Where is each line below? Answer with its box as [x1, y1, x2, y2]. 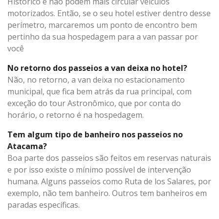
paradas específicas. [7, 199, 80, 210]
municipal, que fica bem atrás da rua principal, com [7, 86, 192, 97]
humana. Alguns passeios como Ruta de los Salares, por [7, 175, 211, 187]
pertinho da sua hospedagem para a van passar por [7, 31, 198, 42]
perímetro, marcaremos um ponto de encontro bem [7, 19, 197, 30]
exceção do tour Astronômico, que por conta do [7, 97, 181, 109]
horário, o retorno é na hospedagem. [7, 109, 144, 120]
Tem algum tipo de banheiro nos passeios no [7, 129, 183, 140]
